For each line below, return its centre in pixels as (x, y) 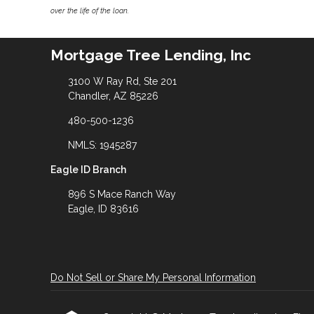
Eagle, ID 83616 (103, 209)
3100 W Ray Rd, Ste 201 (122, 81)
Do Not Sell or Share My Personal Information (153, 277)
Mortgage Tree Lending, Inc (151, 55)
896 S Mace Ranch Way (122, 194)
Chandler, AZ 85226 (113, 96)
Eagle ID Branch (88, 169)
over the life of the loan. (90, 10)
